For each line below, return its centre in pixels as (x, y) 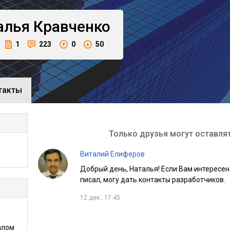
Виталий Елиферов (112, 154)
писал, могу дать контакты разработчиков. (152, 180)
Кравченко (72, 26)
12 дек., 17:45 (100, 197)
